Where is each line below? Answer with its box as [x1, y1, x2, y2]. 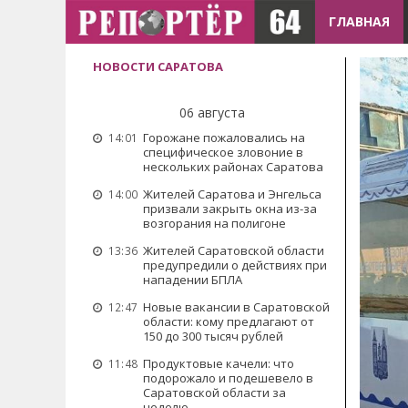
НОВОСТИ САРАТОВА [93, 58, 223, 75]
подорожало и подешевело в [143, 370, 313, 386]
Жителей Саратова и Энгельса [143, 186, 321, 202]
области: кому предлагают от [143, 313, 314, 330]
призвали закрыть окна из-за [143, 200, 317, 217]
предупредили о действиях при [143, 257, 327, 273]
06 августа [178, 104, 245, 121]
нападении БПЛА [143, 271, 242, 288]
